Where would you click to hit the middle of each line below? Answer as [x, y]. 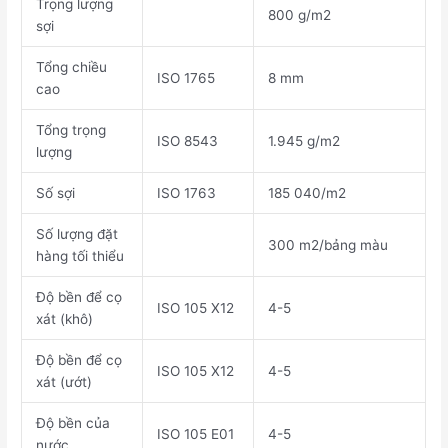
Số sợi [55, 193]
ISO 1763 [186, 193]
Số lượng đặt [76, 234]
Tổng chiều [71, 67]
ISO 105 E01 [195, 434]
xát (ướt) [63, 382]
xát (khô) [64, 319]
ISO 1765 [185, 78]
